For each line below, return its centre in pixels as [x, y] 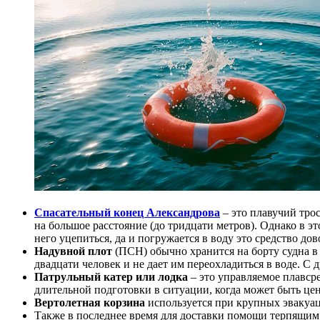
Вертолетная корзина [91, 303]
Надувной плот [75, 251]
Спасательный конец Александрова [127, 213]
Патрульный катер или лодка [112, 277]
